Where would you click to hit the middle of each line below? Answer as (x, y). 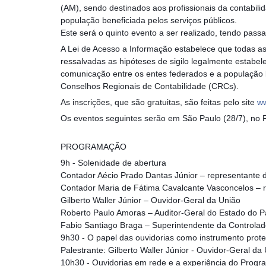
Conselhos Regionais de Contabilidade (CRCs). (150, 86)
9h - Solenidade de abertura (113, 163)
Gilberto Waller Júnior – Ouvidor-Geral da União (151, 200)
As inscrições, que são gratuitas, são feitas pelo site (159, 102)
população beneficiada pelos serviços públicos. (150, 20)
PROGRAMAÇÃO (94, 147)
